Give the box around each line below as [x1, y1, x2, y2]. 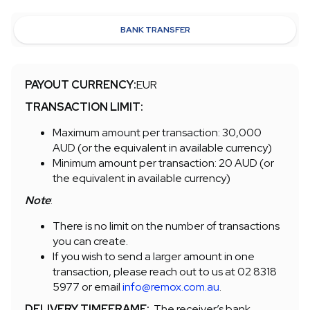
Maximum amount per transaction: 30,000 [53, 125, 262, 140]
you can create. [53, 234, 128, 248]
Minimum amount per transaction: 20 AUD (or [53, 156, 274, 170]
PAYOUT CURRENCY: [25, 77, 136, 92]
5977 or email [53, 280, 122, 294]
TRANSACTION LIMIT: [25, 100, 143, 114]
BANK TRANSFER [120, 24, 190, 35]
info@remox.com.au [122, 280, 219, 294]
